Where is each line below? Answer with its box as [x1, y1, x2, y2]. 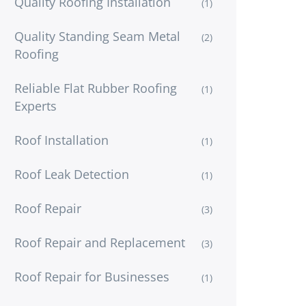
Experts [14, 97, 57, 114]
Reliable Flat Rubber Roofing [14, 79, 177, 96]
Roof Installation [14, 131, 109, 148]
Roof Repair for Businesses [14, 268, 169, 285]
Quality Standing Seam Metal [14, 27, 180, 44]
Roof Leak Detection [14, 165, 129, 182]
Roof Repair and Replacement [14, 234, 185, 251]
